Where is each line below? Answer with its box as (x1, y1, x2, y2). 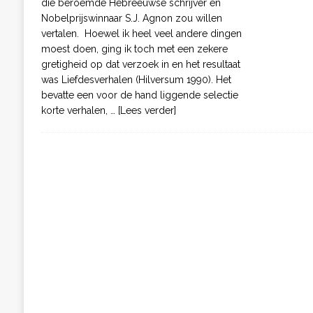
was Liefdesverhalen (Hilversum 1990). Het (41, 74, 231, 86)
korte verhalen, (41, 105, 110, 117)
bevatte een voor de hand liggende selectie (41, 89, 238, 101)
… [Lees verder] (110, 105, 176, 117)
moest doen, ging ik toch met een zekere (41, 43, 228, 55)
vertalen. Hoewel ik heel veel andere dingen (41, 28, 242, 40)
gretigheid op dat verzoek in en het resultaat (41, 59, 240, 71)
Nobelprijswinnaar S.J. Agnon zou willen (41, 13, 222, 24)
